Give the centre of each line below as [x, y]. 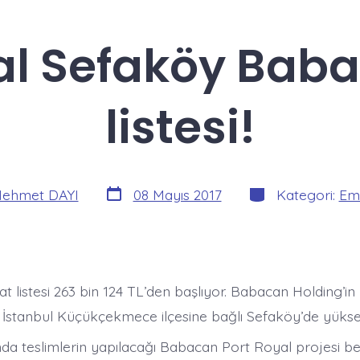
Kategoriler [283, 190]
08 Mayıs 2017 [177, 194]
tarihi [119, 204]
